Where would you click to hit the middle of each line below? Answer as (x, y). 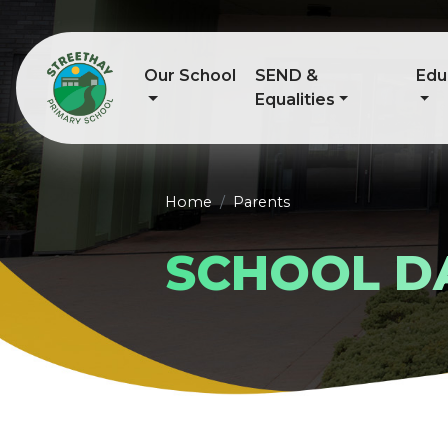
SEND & (286, 75)
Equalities (294, 99)
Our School (190, 75)
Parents (261, 202)
